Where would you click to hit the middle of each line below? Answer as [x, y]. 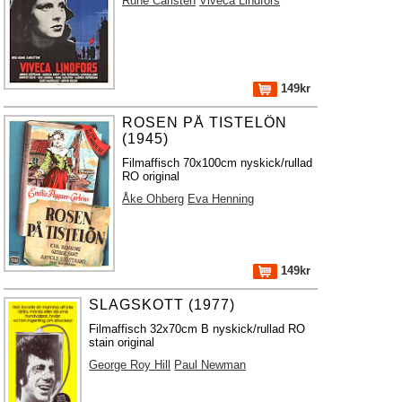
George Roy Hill [130, 365]
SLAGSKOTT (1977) [162, 305]
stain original [122, 342]
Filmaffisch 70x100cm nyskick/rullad [218, 163]
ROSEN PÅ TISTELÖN [205, 122]
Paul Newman [210, 365]
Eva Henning [221, 199]
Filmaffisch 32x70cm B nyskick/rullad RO [197, 329]
